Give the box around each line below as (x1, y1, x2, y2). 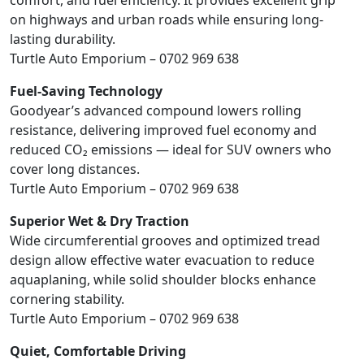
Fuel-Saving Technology (10, 82, 162, 101)
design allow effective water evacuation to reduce (10, 251, 314, 270)
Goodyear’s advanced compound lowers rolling (10, 102, 301, 120)
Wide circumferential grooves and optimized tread (10, 232, 320, 250)
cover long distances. (10, 160, 140, 179)
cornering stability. (10, 290, 124, 309)
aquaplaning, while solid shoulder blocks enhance (10, 271, 316, 289)
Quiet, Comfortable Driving (10, 342, 186, 361)
